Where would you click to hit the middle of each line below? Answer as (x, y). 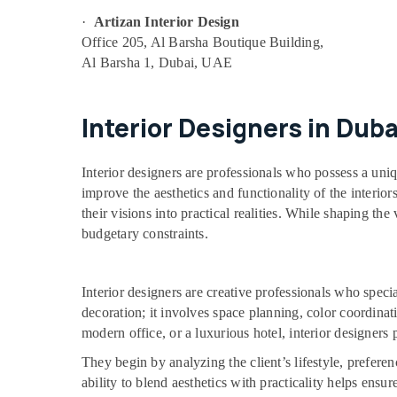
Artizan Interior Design (166, 22)
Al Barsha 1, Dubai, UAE (157, 62)
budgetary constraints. (145, 234)
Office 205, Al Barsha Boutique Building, (202, 42)
